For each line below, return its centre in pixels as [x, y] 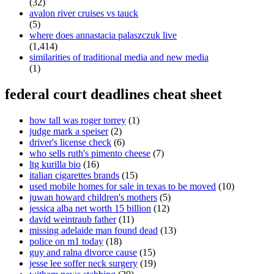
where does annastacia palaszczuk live [103, 35]
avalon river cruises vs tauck [84, 13]
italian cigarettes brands [74, 176]
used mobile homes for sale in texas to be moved [123, 187]
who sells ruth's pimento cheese [90, 154]
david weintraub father [73, 220]
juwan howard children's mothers [93, 198]
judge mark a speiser [69, 131]
